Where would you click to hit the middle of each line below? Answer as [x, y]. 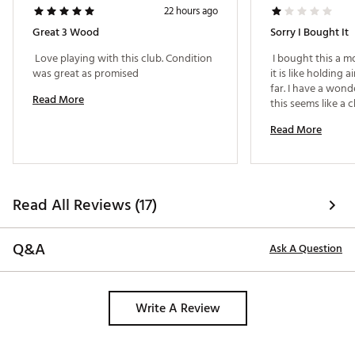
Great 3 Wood [66, 32]
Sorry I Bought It [309, 32]
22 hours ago [191, 11]
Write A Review [177, 309]
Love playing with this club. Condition [122, 59]
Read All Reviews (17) [85, 206]
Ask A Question [306, 249]
